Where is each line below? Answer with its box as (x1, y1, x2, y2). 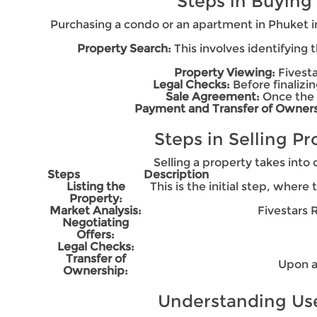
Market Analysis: (50, 204, 142, 218)
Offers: (76, 228, 115, 242)
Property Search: (77, 42, 171, 56)
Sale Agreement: (166, 90, 260, 104)
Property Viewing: (174, 66, 275, 80)
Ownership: (63, 264, 129, 278)
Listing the (66, 180, 125, 194)
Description (144, 168, 209, 182)
